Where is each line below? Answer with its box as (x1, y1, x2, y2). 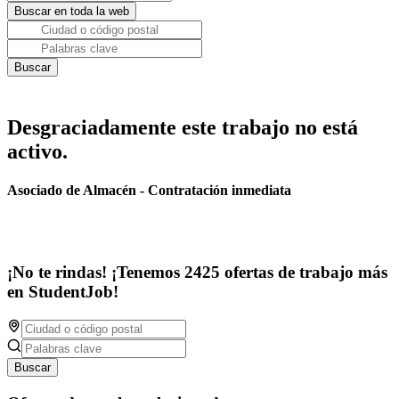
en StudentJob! (7, 282, 118, 302)
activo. (7, 140, 68, 163)
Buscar (14, 360, 51, 374)
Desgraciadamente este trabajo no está (7, 116, 358, 139)
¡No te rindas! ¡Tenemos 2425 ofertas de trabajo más (7, 263, 387, 282)
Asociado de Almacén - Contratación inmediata (7, 183, 291, 199)
